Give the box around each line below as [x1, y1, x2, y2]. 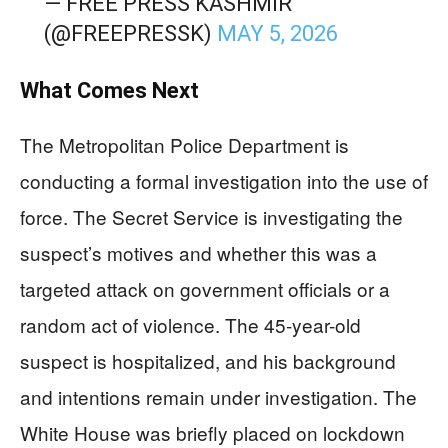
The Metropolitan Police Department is [20, 130, 349, 158]
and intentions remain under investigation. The [20, 382, 417, 410]
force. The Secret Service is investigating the [20, 202, 403, 230]
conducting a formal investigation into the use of [20, 166, 428, 194]
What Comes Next [20, 77, 199, 103]
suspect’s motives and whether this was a [20, 238, 377, 266]
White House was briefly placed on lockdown [20, 418, 405, 446]
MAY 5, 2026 [216, 20, 338, 46]
